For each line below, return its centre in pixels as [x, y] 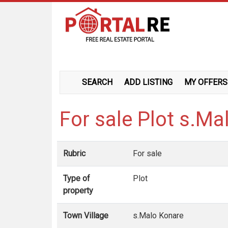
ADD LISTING [148, 82]
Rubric [74, 153]
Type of [77, 178]
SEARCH [97, 82]
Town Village [86, 216]
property [78, 191]
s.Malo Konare [158, 216]
